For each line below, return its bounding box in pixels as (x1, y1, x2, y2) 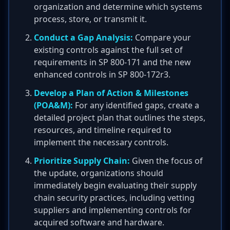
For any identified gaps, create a (73, 100, 199, 111)
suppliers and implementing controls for (34, 204, 191, 216)
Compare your (133, 32, 191, 43)
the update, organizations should (34, 167, 163, 179)
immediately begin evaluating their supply (34, 180, 197, 191)
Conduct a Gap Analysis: (34, 32, 133, 43)
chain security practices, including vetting (34, 192, 195, 203)
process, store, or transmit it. (34, 13, 147, 25)
